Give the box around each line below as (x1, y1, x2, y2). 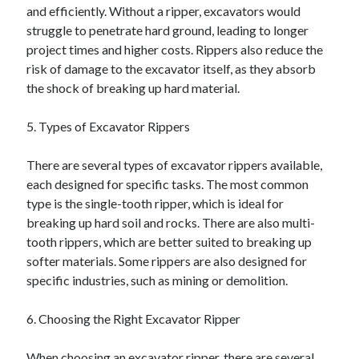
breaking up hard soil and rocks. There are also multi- (26, 215, 316, 230)
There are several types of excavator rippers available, (26, 157, 323, 172)
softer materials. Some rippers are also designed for (26, 253, 308, 268)
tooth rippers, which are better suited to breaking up (26, 234, 313, 249)
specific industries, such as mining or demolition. (26, 272, 288, 288)
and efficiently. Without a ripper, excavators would (26, 3, 301, 18)
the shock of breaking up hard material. (26, 80, 240, 95)
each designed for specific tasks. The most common (26, 176, 309, 192)
